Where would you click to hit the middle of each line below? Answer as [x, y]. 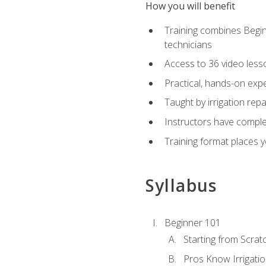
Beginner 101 [192, 223]
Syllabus [181, 185]
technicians [188, 44]
